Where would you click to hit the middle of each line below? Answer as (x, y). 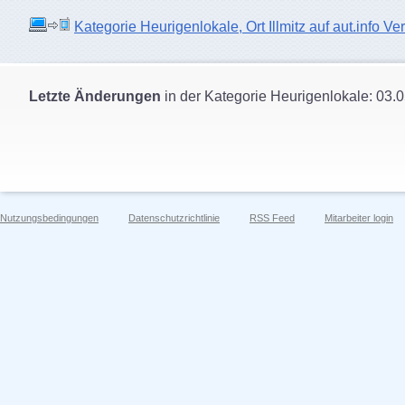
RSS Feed (272, 218)
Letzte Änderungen (95, 96)
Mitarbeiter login (359, 218)
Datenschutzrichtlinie (174, 218)
